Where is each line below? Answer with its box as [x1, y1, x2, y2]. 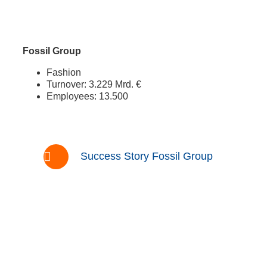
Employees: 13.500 [46, 91, 128, 102]
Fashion [46, 67, 81, 78]
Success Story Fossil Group [80, 150, 213, 163]
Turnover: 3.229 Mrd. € [46, 79, 141, 90]
